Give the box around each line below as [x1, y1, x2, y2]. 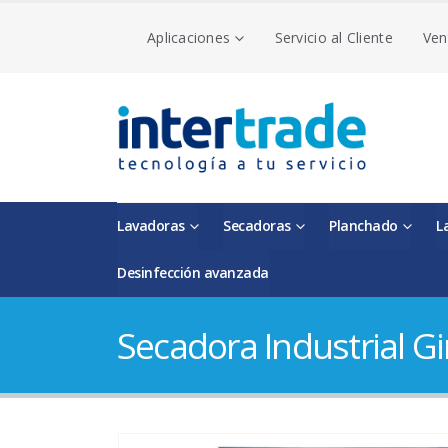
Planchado [329, 216, 398, 235]
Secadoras [223, 216, 291, 235]
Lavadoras [117, 216, 185, 235]
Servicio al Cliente [274, 28, 393, 47]
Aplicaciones [147, 28, 231, 47]
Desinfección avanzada [117, 263, 269, 282]
